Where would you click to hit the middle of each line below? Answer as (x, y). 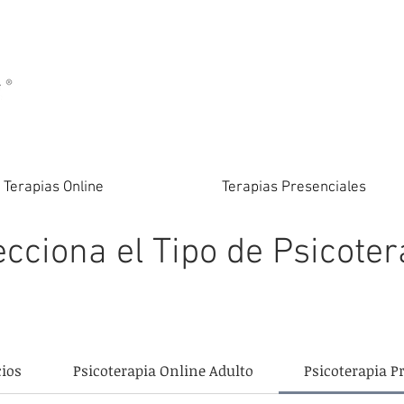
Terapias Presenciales (294, 188)
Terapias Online (54, 188)
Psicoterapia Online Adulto (163, 371)
